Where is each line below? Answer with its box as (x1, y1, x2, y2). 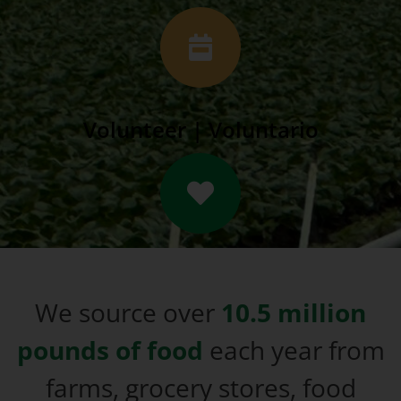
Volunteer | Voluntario (82, 115, 319, 144)
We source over (35, 295, 221, 329)
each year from (202, 333, 385, 367)
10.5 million (221, 295, 366, 329)
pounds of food (16, 333, 203, 367)
